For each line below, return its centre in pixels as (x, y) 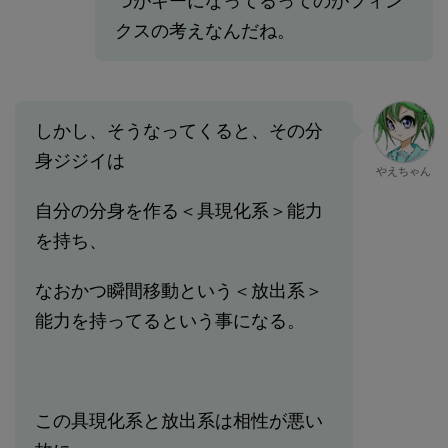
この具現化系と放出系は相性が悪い (179, 421)
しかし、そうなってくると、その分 (179, 131)
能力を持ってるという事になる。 (170, 321)
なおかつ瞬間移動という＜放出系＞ (179, 291)
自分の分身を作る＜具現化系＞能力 (179, 211)
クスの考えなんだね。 (205, 31)
